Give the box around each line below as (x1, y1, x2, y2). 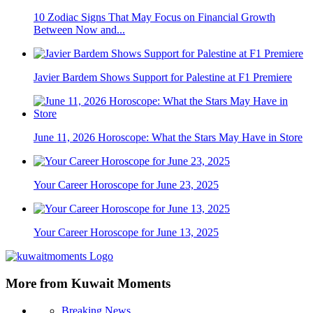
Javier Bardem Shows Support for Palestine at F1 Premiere (34, 71, 292, 84)
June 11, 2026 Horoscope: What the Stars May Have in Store (34, 131, 303, 144)
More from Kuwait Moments (6, 275, 170, 291)
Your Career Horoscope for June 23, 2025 (34, 179, 219, 191)
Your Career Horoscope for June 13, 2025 (34, 226, 219, 239)
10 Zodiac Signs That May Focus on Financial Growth (34, 11, 275, 24)
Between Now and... (34, 24, 125, 36)
